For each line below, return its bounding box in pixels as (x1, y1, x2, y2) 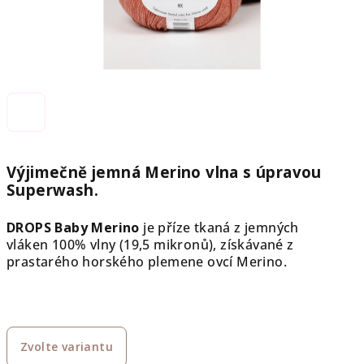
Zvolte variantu (20, 339, 113, 354)
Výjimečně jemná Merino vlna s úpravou (6, 162, 322, 182)
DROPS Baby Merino (6, 219, 140, 236)
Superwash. (6, 180, 99, 200)
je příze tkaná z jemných (139, 219, 299, 236)
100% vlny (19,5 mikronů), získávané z (51, 236, 294, 253)
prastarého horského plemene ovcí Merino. (6, 253, 287, 271)
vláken (6, 236, 52, 253)
